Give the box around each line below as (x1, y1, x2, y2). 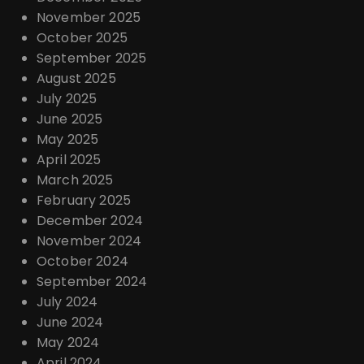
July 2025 (37, 89, 97, 109)
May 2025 (37, 130, 99, 149)
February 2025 (37, 191, 131, 210)
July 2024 (37, 292, 98, 312)
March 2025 (37, 171, 114, 190)
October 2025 (37, 28, 128, 48)
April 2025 (37, 150, 102, 170)
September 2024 (37, 272, 148, 292)
